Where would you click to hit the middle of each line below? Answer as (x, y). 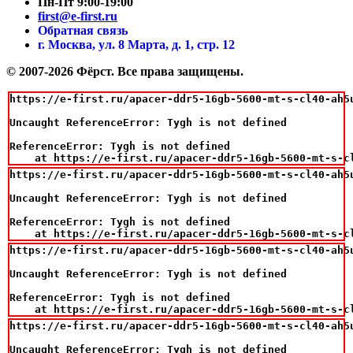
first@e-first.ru (78, 16)
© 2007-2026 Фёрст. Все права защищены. (125, 71)
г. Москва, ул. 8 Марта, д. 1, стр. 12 (136, 44)
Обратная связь (83, 30)
